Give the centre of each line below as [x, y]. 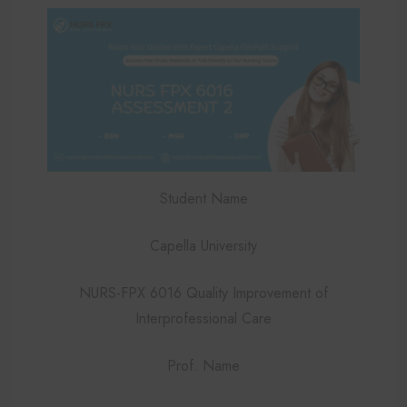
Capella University [203, 245]
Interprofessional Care [203, 318]
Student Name [203, 198]
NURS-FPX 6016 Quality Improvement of [203, 293]
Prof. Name [203, 365]
